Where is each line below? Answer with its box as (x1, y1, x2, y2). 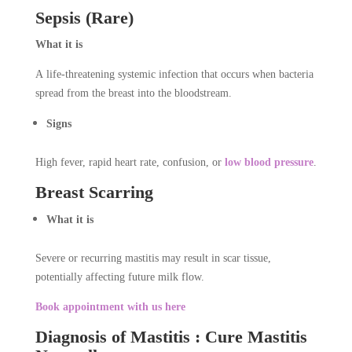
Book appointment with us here (35, 301, 185, 313)
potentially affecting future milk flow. (35, 271, 204, 284)
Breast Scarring (35, 182, 153, 203)
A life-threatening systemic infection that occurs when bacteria (35, 68, 313, 81)
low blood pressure (224, 156, 313, 169)
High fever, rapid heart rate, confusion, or (35, 156, 225, 169)
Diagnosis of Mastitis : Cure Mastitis (35, 327, 307, 347)
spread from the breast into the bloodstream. (35, 87, 232, 100)
